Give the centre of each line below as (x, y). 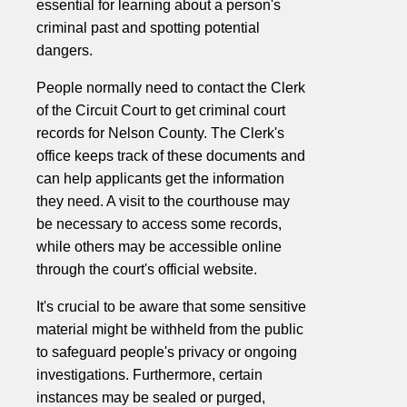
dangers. (65, 51)
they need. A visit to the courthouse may (163, 202)
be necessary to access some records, (159, 224)
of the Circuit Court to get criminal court (161, 111)
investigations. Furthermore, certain (149, 375)
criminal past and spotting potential (148, 28)
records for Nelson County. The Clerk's (160, 134)
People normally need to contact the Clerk (171, 88)
